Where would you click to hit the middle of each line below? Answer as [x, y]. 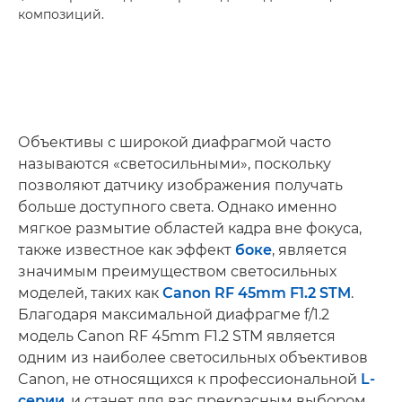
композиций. [61, 14]
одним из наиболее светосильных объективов [193, 357]
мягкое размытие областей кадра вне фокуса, [190, 228]
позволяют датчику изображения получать [180, 185]
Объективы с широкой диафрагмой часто [175, 142]
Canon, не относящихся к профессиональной [189, 379]
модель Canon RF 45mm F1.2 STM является [177, 336]
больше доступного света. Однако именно [177, 206]
